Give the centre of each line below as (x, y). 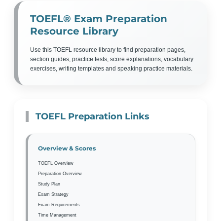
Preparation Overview (60, 173)
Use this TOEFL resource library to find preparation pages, (108, 50)
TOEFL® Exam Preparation (99, 19)
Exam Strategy (53, 194)
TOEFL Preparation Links (92, 116)
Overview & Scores (67, 148)
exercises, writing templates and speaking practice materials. (111, 69)
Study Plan (49, 184)
